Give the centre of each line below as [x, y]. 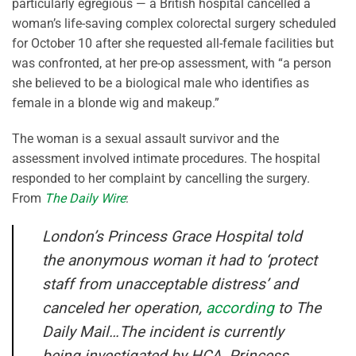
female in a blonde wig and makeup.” [116, 103]
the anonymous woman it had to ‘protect [180, 261]
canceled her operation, [124, 308]
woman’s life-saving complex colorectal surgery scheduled [174, 23]
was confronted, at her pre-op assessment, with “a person [172, 63]
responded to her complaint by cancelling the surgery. [161, 179]
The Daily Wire [85, 199]
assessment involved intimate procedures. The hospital [166, 159]
